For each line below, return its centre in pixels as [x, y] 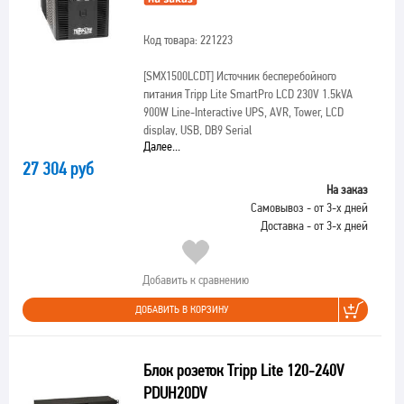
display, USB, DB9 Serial [197, 130]
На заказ [347, 189]
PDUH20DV [176, 393]
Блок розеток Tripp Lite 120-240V [243, 370]
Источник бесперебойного [275, 76]
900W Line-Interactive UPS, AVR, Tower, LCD [243, 112]
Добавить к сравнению [195, 280]
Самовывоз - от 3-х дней [309, 207]
